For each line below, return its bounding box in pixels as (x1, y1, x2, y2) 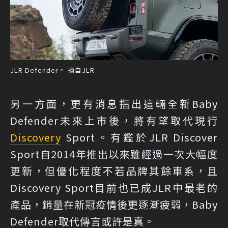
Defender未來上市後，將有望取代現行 (10, 112, 218, 128)
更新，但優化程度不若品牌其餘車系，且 (10, 163, 218, 178)
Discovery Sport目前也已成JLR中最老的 (10, 180, 218, 195)
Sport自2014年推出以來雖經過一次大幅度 (10, 146, 218, 161)
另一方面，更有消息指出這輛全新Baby (10, 96, 218, 111)
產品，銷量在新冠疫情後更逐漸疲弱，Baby (10, 196, 218, 212)
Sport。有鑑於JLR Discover (61, 129, 218, 145)
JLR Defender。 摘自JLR (10, 65, 95, 75)
